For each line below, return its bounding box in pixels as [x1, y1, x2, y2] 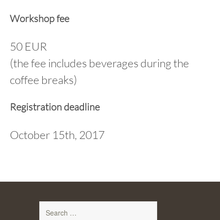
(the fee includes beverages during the [10, 56, 189, 70]
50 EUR [10, 39, 47, 53]
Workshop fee [10, 12, 69, 25]
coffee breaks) [10, 73, 77, 86]
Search [39, 202, 61, 212]
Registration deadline [10, 101, 100, 113]
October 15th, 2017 [10, 128, 105, 141]
